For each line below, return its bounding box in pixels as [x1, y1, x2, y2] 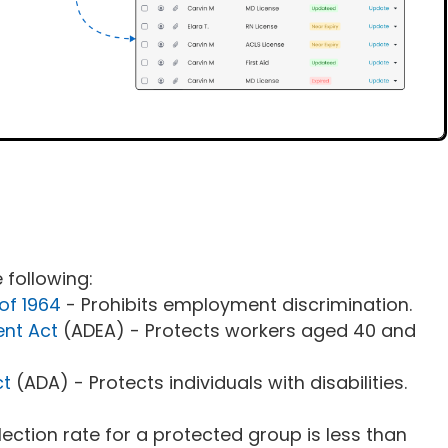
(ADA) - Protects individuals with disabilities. [16, 369, 408, 395]
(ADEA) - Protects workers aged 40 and [63, 317, 417, 343]
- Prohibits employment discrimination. [66, 291, 413, 317]
